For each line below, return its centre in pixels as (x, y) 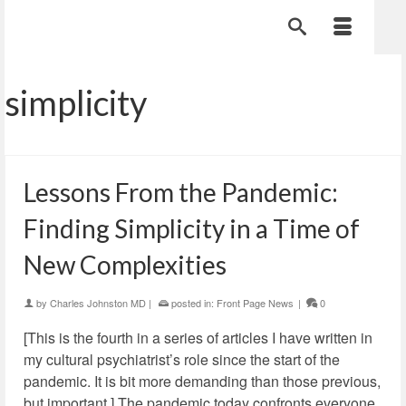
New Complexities (125, 265)
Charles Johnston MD (98, 303)
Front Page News (255, 303)
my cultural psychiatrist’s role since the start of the (182, 359)
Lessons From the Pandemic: (181, 192)
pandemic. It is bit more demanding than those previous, (202, 381)
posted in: (193, 303)
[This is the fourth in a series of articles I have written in (198, 338)
